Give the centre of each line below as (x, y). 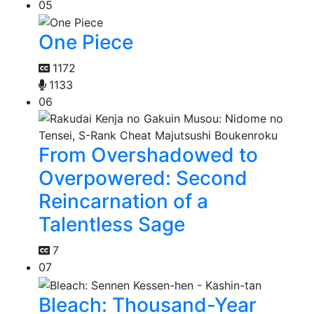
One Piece (86, 42)
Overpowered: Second (143, 178)
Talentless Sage (112, 225)
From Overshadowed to (148, 155)
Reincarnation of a (123, 202)
